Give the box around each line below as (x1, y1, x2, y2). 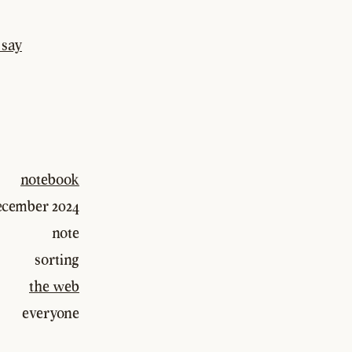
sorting (35, 251, 79, 269)
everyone (22, 304, 79, 322)
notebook (20, 170, 79, 189)
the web (29, 277, 79, 295)
